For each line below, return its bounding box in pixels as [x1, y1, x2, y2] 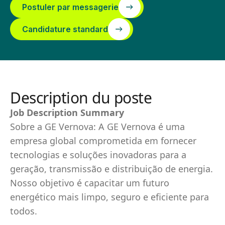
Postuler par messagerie [22, 2, 119, 12]
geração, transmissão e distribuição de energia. [10, 163, 213, 175]
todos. [10, 205, 37, 217]
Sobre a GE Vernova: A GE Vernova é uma [10, 121, 185, 133]
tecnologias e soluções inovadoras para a [10, 149, 186, 161]
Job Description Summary [10, 106, 124, 119]
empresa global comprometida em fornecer [10, 135, 196, 147]
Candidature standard [22, 24, 108, 34]
